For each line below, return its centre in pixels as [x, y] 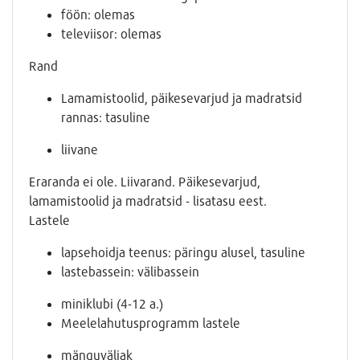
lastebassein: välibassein [130, 272]
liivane [80, 149]
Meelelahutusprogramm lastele [151, 323]
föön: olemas [98, 14]
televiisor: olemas [111, 34]
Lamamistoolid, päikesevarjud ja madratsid [182, 98]
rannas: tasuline [106, 117]
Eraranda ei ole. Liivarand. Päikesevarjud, [145, 182]
